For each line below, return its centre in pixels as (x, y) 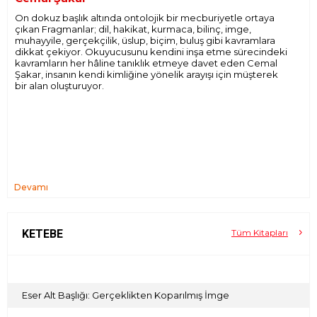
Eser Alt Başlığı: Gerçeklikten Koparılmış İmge (126, 295)
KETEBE (42, 234)
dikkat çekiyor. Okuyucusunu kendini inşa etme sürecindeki (151, 52)
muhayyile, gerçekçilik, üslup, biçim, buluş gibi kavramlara (145, 40)
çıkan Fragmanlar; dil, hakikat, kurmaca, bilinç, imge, (133, 29)
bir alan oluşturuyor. (59, 86)
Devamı (31, 187)
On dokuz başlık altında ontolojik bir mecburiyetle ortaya (145, 18)
